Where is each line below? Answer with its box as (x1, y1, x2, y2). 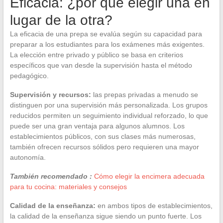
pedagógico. (9, 71, 49, 80)
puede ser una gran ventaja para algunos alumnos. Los (9, 121, 185, 130)
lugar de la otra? (9, 12, 112, 28)
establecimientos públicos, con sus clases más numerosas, (9, 132, 196, 140)
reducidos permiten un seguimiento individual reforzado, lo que (9, 111, 208, 119)
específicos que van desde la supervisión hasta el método (9, 61, 192, 69)
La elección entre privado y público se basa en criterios (9, 50, 183, 59)
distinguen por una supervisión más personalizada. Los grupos (9, 101, 208, 109)
